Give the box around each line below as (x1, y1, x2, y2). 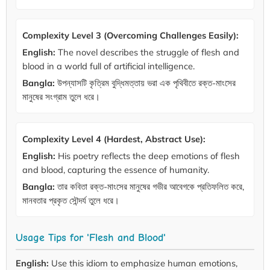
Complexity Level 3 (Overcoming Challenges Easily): (22, 30, 239, 42)
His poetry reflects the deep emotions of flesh (55, 150, 240, 162)
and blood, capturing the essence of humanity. (22, 164, 209, 176)
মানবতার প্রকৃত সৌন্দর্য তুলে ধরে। (22, 195, 119, 207)
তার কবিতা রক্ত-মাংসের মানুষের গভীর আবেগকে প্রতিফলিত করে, (55, 181, 244, 193)
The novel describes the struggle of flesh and (55, 46, 239, 58)
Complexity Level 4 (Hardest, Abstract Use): (22, 133, 206, 145)
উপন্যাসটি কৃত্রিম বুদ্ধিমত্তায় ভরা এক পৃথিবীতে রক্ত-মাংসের (55, 77, 236, 89)
